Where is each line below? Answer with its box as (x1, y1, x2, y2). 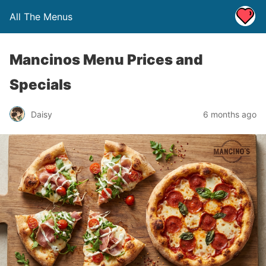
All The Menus (9, 11, 72, 23)
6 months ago (203, 109, 256, 119)
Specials (9, 76, 71, 93)
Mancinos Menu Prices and (9, 51, 202, 68)
